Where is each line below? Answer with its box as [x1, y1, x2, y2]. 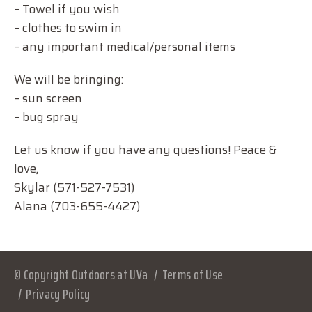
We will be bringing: [14, 70, 130, 88]
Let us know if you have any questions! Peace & [14, 141, 277, 159]
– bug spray [14, 108, 79, 126]
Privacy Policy [26, 283, 91, 305]
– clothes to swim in [14, 19, 134, 37]
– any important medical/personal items [14, 38, 235, 56]
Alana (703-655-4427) [14, 197, 140, 215]
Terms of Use [162, 263, 224, 286]
